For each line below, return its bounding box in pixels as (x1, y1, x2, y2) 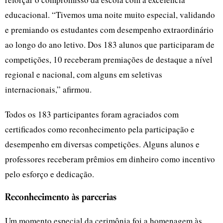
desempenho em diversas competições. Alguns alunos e (5, 138, 200, 150)
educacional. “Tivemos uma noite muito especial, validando (5, 8, 215, 20)
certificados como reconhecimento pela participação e (5, 123, 195, 135)
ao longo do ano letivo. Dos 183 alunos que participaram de (5, 38, 215, 50)
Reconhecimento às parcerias (5, 190, 116, 205)
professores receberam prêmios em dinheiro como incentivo (5, 153, 215, 165)
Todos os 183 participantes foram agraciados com (5, 108, 179, 120)
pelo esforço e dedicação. (5, 168, 94, 180)
